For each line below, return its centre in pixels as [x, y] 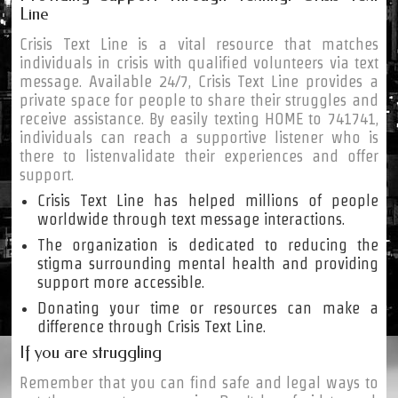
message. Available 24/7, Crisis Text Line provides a [199, 82]
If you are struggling [91, 353]
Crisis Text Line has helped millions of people [208, 201]
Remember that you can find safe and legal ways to [199, 383]
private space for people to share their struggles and [199, 100]
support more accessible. [121, 283]
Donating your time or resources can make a [208, 308]
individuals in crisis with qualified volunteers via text [199, 63]
